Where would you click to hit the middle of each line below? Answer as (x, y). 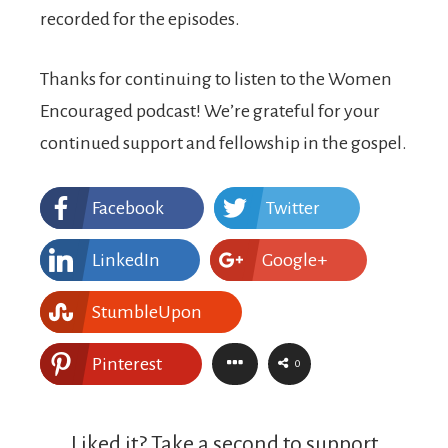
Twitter (293, 208)
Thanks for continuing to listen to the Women (216, 79)
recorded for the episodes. (140, 19)
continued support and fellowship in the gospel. (223, 143)
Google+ (294, 260)
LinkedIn (126, 260)
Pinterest (127, 364)
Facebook (128, 208)
